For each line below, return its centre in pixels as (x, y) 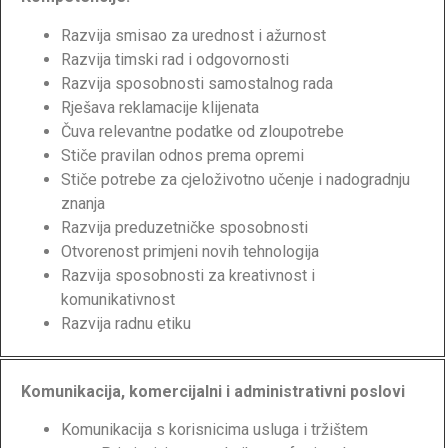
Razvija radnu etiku (126, 323)
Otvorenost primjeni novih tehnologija (190, 251)
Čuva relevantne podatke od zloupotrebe (202, 131)
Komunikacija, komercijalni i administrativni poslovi (213, 391)
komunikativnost (118, 299)
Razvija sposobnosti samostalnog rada (197, 83)
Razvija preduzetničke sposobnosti (184, 227)
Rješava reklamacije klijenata (160, 107)
